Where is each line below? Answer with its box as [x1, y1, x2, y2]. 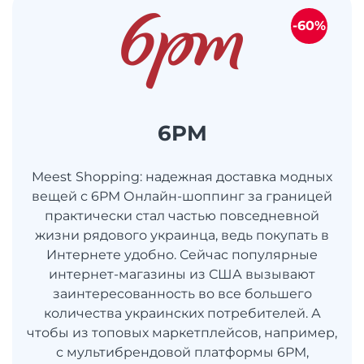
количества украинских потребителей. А [43, 305, 321, 322]
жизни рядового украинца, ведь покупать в [35, 227, 329, 244]
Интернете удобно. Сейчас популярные [46, 247, 318, 263]
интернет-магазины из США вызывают [49, 266, 315, 283]
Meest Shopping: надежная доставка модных [32, 169, 332, 185]
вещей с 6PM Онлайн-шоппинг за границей [32, 188, 332, 205]
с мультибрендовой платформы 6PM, [55, 344, 309, 361]
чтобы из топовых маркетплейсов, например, [27, 325, 337, 341]
